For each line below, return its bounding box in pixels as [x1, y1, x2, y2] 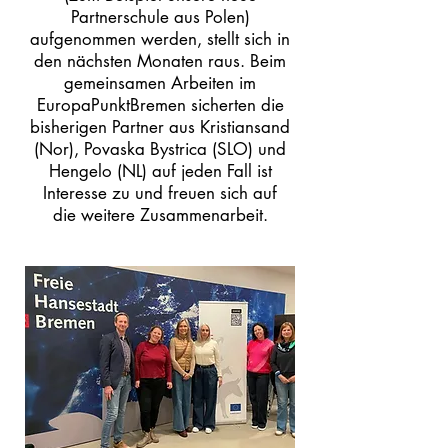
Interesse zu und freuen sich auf [43, 182, 277, 204]
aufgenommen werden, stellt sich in [30, 28, 290, 50]
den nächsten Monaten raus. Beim [34, 50, 286, 72]
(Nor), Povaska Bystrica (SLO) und [34, 138, 286, 160]
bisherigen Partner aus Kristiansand [30, 116, 290, 138]
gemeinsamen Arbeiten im [64, 72, 256, 94]
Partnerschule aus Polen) [70, 6, 250, 28]
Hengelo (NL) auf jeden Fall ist [48, 160, 272, 182]
